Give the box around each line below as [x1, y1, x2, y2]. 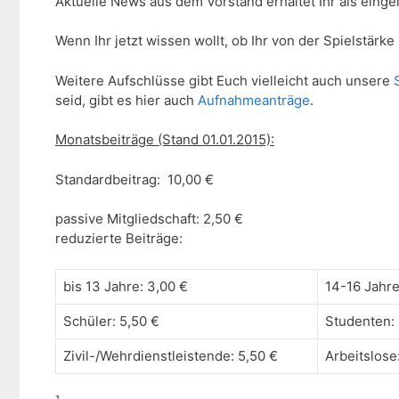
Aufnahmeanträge [198, 91, 310, 109]
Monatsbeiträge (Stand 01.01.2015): [55, 131, 274, 149]
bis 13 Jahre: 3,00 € [63, 277, 188, 295]
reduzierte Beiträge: [55, 230, 183, 248]
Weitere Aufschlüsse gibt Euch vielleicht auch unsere [55, 71, 394, 89]
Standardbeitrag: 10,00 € [55, 170, 214, 188]
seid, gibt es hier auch [55, 91, 198, 109]
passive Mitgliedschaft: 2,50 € [55, 210, 243, 228]
